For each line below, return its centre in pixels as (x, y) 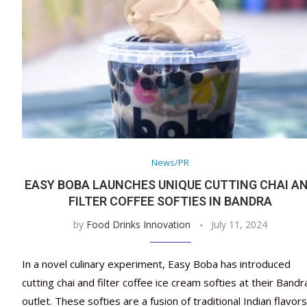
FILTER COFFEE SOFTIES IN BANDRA (171, 201)
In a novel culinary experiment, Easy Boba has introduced (156, 264)
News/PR (171, 163)
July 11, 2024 (240, 225)
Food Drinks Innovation (139, 225)
